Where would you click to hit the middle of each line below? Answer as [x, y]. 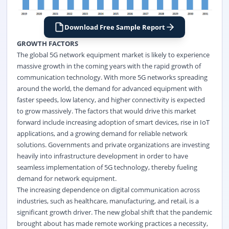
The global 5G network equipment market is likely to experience [113, 54]
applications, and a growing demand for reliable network [102, 133]
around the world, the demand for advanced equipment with [109, 88]
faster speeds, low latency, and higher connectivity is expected [111, 99]
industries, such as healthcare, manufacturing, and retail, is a [108, 201]
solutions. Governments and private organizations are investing [113, 144]
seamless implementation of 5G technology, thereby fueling [107, 167]
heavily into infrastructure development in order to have [102, 156]
